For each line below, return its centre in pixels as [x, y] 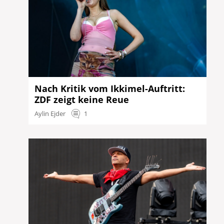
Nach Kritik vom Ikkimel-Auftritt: [110, 88]
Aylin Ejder [50, 113]
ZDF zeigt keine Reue [82, 99]
